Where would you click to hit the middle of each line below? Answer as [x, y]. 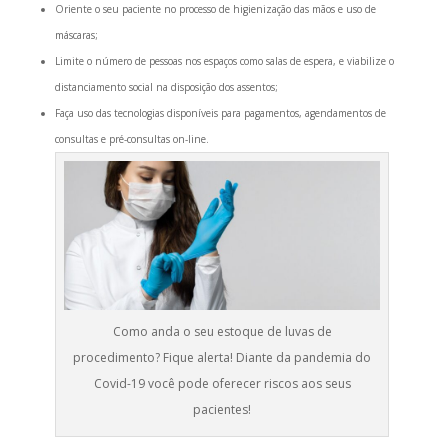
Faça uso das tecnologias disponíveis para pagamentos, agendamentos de [220, 112]
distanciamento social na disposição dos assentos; [166, 86]
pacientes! [222, 409]
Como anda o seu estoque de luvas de [222, 331]
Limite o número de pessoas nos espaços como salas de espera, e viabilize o [224, 60]
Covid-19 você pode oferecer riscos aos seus [222, 383]
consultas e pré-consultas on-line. [131, 138]
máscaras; [76, 34]
